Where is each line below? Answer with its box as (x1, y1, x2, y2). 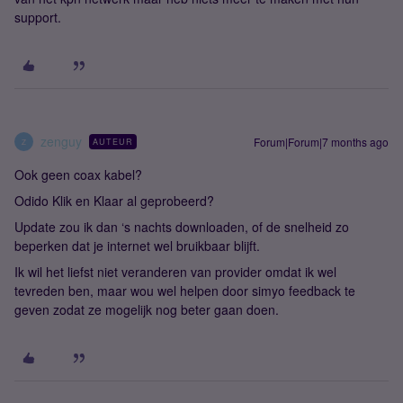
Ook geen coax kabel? (14, 166, 142, 184)
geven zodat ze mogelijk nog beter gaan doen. (14, 300, 279, 318)
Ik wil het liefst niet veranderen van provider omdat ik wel (14, 263, 336, 281)
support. (14, 8, 65, 26)
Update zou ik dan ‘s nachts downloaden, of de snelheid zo (14, 218, 349, 236)
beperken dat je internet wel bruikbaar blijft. (14, 237, 260, 255)
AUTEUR (93, 136, 133, 148)
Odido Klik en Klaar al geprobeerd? (14, 192, 214, 210)
